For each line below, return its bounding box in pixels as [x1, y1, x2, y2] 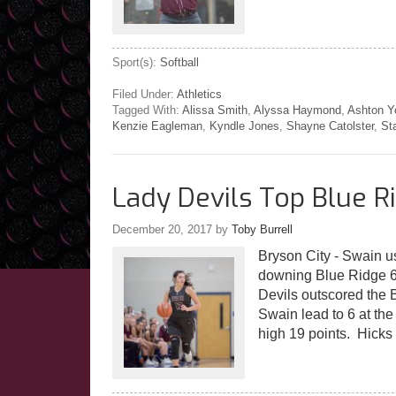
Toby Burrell [232, 222, 293, 236]
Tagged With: [112, 103, 182, 117]
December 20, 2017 [112, 222, 212, 236]
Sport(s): [112, 55, 160, 69]
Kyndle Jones [209, 118, 279, 133]
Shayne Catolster [286, 118, 374, 133]
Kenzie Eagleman [112, 118, 202, 133]
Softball [160, 55, 199, 69]
